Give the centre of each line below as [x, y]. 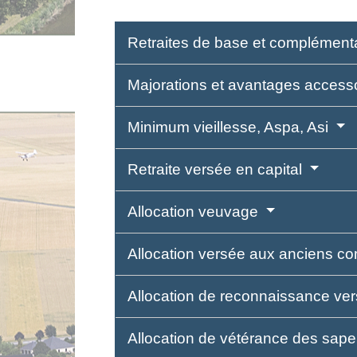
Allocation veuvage [195, 211]
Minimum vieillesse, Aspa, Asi [230, 127]
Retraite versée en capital [217, 169]
